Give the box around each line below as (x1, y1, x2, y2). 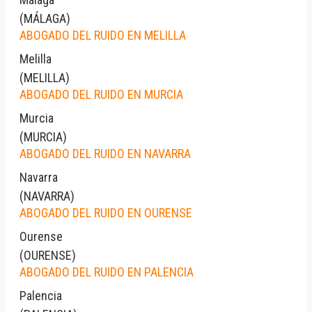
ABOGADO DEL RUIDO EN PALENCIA (19, 264, 194, 279)
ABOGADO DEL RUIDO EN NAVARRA (19, 146, 191, 161)
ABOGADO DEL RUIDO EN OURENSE (19, 205, 192, 220)
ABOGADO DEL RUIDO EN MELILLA (19, 27, 186, 42)
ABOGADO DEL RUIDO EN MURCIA (19, 86, 183, 102)
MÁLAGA (24, 10, 66, 26)
